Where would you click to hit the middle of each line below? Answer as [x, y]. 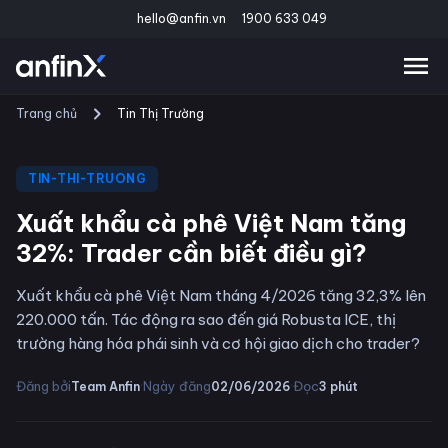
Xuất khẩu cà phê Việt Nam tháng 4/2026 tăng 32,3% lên [221, 295]
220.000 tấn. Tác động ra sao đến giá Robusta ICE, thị [206, 319]
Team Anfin [105, 386]
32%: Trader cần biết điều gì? [191, 253]
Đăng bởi [43, 386]
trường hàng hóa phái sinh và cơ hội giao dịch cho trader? [218, 343]
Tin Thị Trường [160, 113]
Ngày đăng [177, 386]
